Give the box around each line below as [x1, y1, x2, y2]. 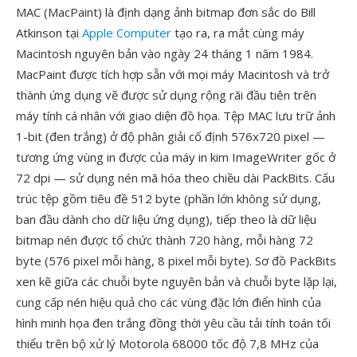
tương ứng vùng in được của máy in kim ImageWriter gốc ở [16, 149, 335, 165]
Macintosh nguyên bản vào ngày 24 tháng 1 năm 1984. [16, 45, 313, 61]
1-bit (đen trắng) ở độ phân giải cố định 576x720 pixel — [16, 128, 325, 144]
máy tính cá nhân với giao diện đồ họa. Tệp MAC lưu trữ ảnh [16, 108, 335, 124]
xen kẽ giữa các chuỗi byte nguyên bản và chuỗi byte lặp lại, [16, 273, 337, 289]
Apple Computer [82, 25, 171, 41]
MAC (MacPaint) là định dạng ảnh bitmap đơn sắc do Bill [16, 4, 316, 20]
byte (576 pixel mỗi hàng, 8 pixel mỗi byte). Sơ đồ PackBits [16, 253, 336, 269]
